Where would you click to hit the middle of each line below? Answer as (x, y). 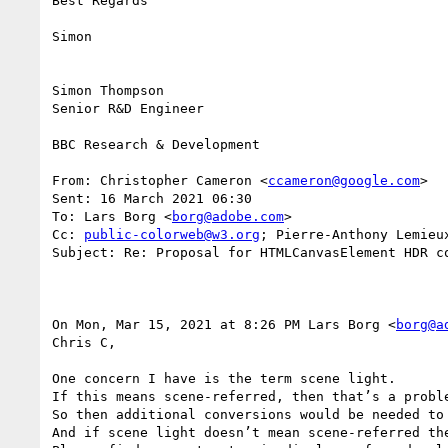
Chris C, (84, 342)
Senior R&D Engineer (128, 108)
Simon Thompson (108, 90)
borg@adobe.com (228, 216)
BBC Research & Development (156, 144)
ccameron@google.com (344, 180)
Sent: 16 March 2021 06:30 (152, 198)
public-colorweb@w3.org (172, 234)
